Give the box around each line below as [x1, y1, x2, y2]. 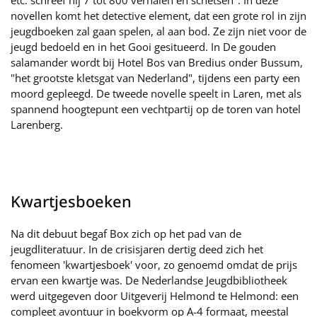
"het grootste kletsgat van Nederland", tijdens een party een [11, 71, 300, 85]
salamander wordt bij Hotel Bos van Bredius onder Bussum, [11, 55, 303, 69]
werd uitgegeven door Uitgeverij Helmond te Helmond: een [11, 289, 299, 303]
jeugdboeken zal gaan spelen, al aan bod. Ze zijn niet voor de [11, 24, 306, 38]
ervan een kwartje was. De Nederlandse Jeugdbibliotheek [11, 273, 287, 287]
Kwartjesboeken [11, 190, 132, 212]
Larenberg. [11, 117, 63, 132]
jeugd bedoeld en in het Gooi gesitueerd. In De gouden [11, 40, 276, 54]
